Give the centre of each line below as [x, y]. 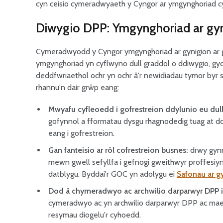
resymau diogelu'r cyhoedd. [95, 215]
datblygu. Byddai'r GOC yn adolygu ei [112, 174]
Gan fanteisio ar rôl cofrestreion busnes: [118, 150]
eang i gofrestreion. [81, 133]
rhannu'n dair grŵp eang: [77, 87]
